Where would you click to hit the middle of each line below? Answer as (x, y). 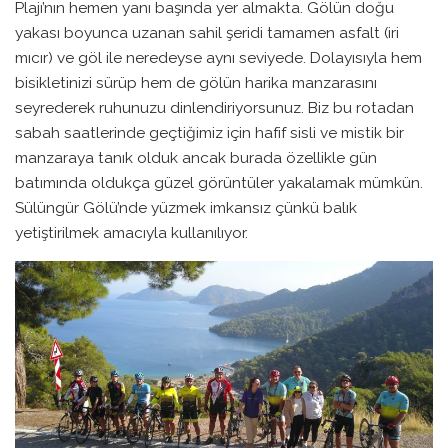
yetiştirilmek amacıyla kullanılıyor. (133, 233)
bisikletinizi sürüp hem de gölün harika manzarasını (196, 83)
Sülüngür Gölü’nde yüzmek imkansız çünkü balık (186, 208)
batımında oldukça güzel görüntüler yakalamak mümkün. (219, 183)
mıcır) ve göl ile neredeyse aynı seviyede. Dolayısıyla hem (218, 58)
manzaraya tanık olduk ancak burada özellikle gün (196, 158)
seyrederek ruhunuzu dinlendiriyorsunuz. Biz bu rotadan (214, 108)
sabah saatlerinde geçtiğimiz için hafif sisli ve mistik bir (209, 133)
